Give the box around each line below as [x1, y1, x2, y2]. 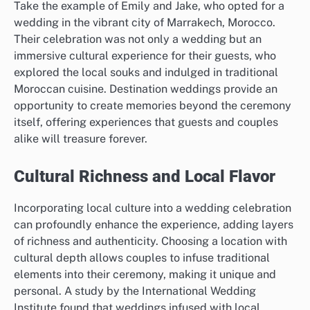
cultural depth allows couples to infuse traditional [14, 250, 270, 264]
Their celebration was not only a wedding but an [14, 32, 262, 46]
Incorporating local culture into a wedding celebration [14, 201, 291, 215]
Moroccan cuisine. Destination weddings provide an [14, 82, 277, 95]
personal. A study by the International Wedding [14, 284, 256, 298]
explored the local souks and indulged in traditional [14, 65, 278, 79]
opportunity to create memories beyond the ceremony [14, 98, 291, 112]
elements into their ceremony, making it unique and [14, 267, 276, 281]
